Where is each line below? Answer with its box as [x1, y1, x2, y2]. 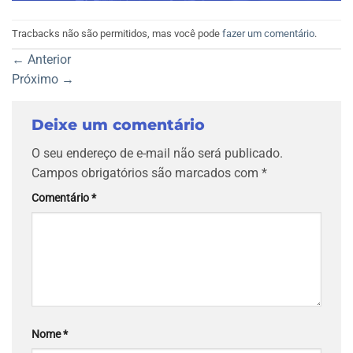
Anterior [24, 51, 71, 67]
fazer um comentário [222, 27, 314, 39]
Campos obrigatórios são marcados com [32, 165, 262, 181]
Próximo [12, 71, 61, 87]
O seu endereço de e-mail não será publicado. [32, 146, 283, 162]
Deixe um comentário [32, 114, 210, 134]
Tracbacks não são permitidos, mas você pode [12, 27, 222, 39]
